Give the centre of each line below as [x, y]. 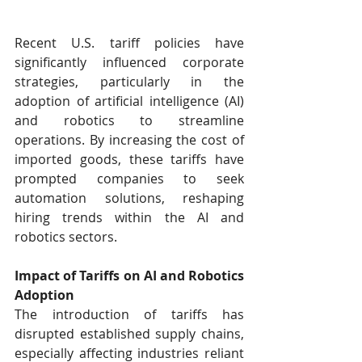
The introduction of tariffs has [129, 315]
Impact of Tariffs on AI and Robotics [129, 276]
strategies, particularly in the [129, 82]
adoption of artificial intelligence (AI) [129, 101]
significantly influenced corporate [129, 63]
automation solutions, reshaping [129, 198]
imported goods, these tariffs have [129, 160]
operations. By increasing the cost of [129, 140]
